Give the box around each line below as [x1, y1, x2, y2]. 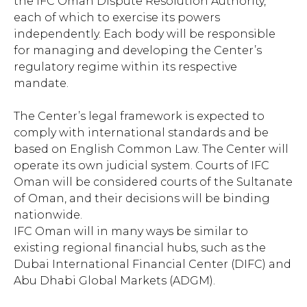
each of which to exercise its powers [14, 11, 220, 25]
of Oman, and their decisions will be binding [14, 192, 270, 206]
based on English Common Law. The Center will [14, 143, 288, 156]
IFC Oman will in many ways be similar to [14, 225, 248, 238]
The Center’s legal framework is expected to [14, 110, 265, 123]
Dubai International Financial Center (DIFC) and [14, 258, 291, 271]
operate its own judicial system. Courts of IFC [14, 159, 269, 173]
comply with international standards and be [14, 126, 269, 140]
